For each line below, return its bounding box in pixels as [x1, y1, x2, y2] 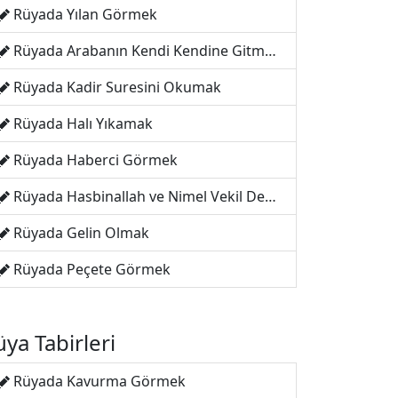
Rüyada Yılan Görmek [13, 4, 157, 24]
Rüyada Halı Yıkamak [13, 114, 153, 133]
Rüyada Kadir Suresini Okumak [13, 77, 221, 97]
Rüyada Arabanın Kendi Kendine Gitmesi [13, 41, 265, 60]
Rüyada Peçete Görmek [13, 259, 171, 279]
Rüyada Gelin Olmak [13, 223, 149, 243]
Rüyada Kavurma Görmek [13, 371, 186, 391]
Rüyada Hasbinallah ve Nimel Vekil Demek [13, 187, 265, 206]
